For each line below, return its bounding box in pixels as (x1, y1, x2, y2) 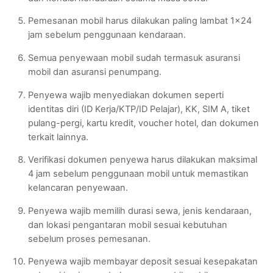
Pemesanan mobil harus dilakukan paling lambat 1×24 (27, 15, 252, 27)
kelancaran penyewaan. (27, 182, 128, 194)
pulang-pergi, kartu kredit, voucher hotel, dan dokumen (27, 117, 259, 129)
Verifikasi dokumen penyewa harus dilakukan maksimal (27, 154, 257, 166)
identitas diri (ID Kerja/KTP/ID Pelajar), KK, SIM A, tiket (27, 103, 250, 115)
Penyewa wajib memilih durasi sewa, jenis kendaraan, (27, 205, 252, 216)
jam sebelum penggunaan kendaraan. (27, 29, 186, 41)
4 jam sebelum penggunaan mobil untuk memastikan (27, 168, 249, 180)
